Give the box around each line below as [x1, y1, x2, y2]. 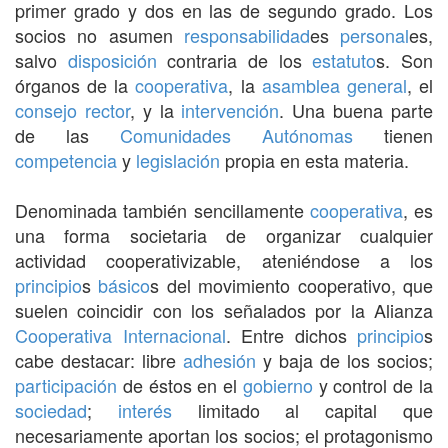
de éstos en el [117, 371, 243, 398]
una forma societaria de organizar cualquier [15, 221, 433, 248]
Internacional [122, 321, 226, 348]
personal [340, 21, 409, 48]
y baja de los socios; [256, 346, 433, 373]
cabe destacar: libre [15, 346, 183, 373]
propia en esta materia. [220, 146, 409, 173]
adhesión [183, 346, 256, 373]
